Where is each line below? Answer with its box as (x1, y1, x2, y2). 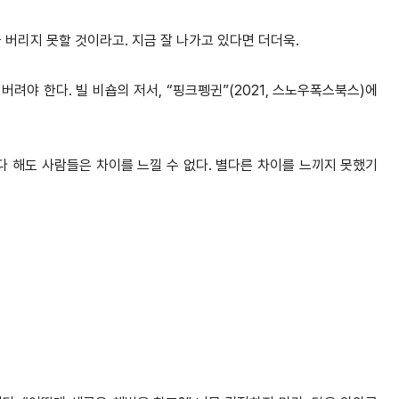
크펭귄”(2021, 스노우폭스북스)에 (184, 82, 379, 100)
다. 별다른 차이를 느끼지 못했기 (195, 157, 379, 175)
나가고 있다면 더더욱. (176, 32, 299, 50)
